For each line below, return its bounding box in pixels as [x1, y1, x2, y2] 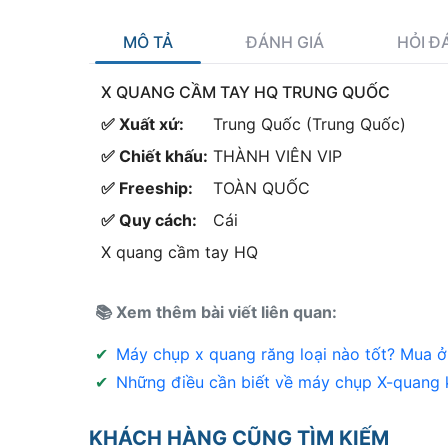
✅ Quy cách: [101, 210, 197, 231]
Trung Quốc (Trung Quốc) [213, 114, 406, 135]
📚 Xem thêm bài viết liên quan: [95, 302, 337, 323]
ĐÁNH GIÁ [246, 32, 324, 53]
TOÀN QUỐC [213, 178, 310, 199]
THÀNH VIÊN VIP [213, 146, 342, 167]
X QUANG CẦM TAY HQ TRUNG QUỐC [101, 82, 390, 103]
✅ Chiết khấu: [101, 146, 208, 167]
